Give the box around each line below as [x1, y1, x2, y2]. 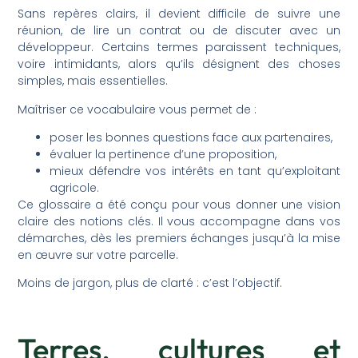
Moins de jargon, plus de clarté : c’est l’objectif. [18, 275, 283, 292]
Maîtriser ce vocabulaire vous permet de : [18, 101, 257, 117]
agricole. [50, 179, 100, 196]
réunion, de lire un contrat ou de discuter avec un [18, 22, 340, 39]
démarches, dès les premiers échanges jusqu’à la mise [18, 229, 340, 246]
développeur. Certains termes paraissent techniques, [18, 39, 340, 56]
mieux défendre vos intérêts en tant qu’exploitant [50, 162, 340, 179]
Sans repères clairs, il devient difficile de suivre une [18, 6, 340, 22]
